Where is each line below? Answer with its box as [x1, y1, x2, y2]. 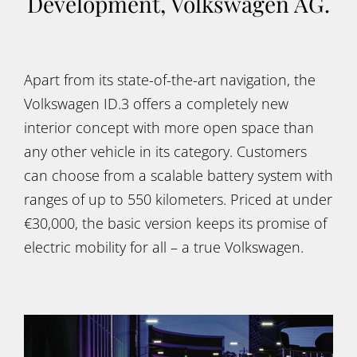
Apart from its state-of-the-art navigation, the [24, 70, 316, 89]
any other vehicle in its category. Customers [24, 142, 307, 161]
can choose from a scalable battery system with [24, 166, 333, 185]
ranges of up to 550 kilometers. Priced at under [24, 190, 332, 209]
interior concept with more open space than [24, 118, 314, 137]
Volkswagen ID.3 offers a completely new [24, 94, 288, 113]
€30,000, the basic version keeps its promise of [24, 214, 327, 233]
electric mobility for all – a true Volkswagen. [24, 237, 304, 257]
